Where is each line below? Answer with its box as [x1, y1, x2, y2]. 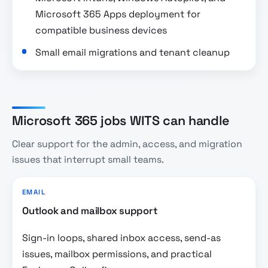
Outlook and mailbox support [22, 205, 158, 218]
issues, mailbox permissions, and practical [22, 248, 212, 261]
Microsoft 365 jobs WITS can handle [12, 112, 230, 129]
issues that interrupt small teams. [12, 153, 164, 166]
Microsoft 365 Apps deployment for [35, 8, 201, 21]
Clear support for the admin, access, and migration [12, 137, 242, 150]
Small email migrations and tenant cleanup [35, 45, 230, 59]
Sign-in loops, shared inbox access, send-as [22, 232, 221, 245]
